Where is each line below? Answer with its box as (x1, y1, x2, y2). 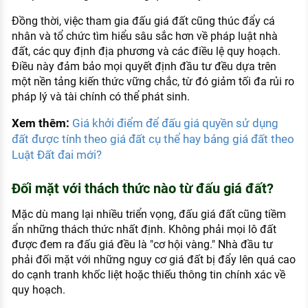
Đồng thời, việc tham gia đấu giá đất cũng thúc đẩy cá (11, 14, 275, 28)
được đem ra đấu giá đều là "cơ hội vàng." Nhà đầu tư (11, 238, 273, 252)
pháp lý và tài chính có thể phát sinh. (11, 90, 190, 104)
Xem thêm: (11, 116, 72, 131)
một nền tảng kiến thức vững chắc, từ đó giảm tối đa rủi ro (11, 75, 294, 89)
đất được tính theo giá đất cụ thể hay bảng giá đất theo (11, 132, 294, 146)
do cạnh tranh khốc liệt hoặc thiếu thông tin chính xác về (11, 268, 285, 282)
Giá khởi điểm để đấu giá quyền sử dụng (71, 116, 278, 131)
